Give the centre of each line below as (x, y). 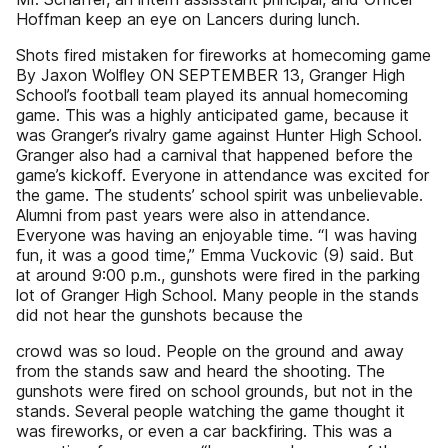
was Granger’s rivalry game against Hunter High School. (219, 135)
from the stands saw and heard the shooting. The (200, 371)
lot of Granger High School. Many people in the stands (217, 295)
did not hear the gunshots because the (159, 315)
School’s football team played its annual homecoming (212, 95)
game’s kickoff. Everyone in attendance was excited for (222, 175)
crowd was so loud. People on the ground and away (210, 351)
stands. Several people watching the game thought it (210, 411)
